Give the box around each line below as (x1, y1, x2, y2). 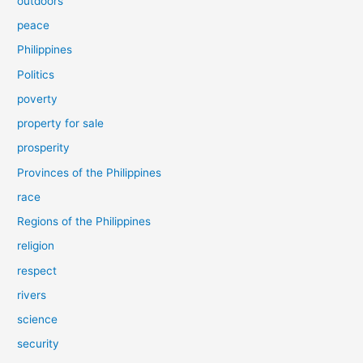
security (17, 337, 60, 351)
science (17, 313, 58, 327)
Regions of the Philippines (17, 215, 152, 228)
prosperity (17, 141, 70, 155)
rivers (17, 288, 47, 301)
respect (17, 263, 58, 277)
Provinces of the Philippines (17, 165, 162, 179)
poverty (17, 92, 58, 105)
